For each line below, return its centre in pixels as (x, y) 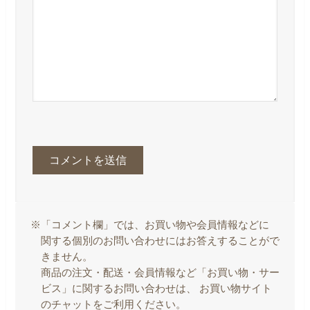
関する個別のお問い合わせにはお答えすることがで (160, 241)
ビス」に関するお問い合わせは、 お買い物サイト (156, 289)
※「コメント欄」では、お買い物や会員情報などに (150, 225)
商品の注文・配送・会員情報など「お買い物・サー (160, 273)
